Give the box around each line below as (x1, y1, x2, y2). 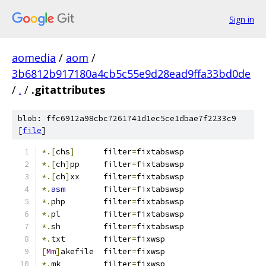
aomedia (12, 50, 56, 65)
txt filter (80, 234, 132, 244)
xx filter (70, 172, 132, 182)
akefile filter (61, 246, 132, 256)
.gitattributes (31, 83, 105, 97)
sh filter (51, 221, 132, 232)
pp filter (70, 159, 132, 169)
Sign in (229, 13, 254, 25)
